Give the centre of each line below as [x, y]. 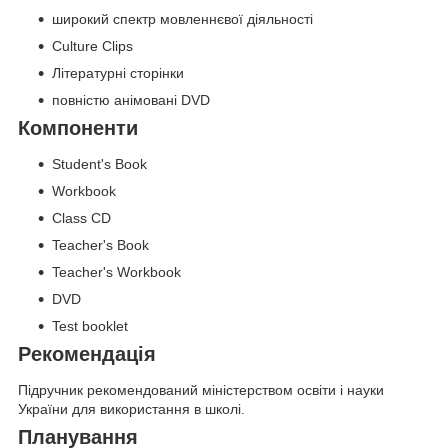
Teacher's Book [100, 245]
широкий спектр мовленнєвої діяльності [182, 19]
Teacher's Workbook [116, 272]
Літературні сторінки [118, 73]
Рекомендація [87, 354]
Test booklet [90, 326]
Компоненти [78, 128]
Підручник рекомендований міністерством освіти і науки [201, 389]
